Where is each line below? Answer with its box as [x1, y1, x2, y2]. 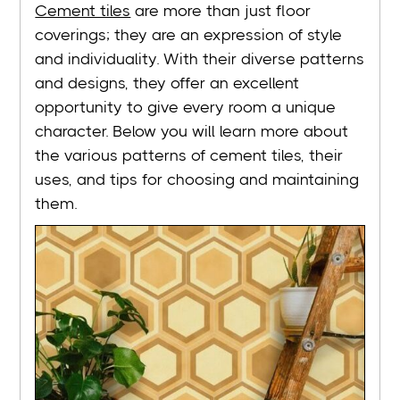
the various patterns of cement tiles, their [35, 146, 344, 165]
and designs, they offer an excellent [35, 74, 300, 93]
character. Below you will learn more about [35, 122, 349, 141]
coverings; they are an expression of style [35, 26, 343, 45]
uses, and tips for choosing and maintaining [35, 171, 360, 189]
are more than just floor [130, 2, 312, 21]
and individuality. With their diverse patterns [35, 50, 365, 69]
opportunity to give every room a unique [35, 98, 337, 117]
